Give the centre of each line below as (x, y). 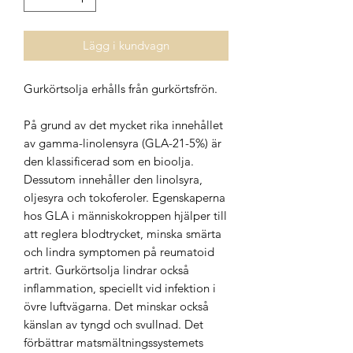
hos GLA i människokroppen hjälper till (125, 215)
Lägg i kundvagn (126, 45)
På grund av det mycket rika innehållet (123, 124)
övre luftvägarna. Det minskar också (116, 306)
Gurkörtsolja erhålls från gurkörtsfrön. (121, 88)
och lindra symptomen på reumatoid (119, 251)
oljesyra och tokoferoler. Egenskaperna (124, 197)
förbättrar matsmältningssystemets (113, 342)
